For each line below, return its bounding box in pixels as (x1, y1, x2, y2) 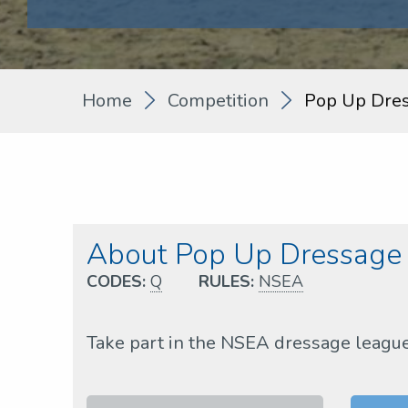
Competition (168, 88, 269, 114)
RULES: (199, 270, 254, 293)
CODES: (87, 270, 146, 293)
